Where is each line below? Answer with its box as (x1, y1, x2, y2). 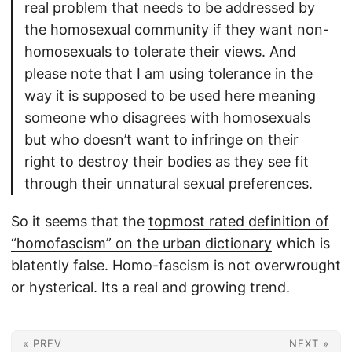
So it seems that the (11, 213, 148, 230)
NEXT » (289, 337, 329, 350)
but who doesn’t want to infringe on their (24, 131, 299, 148)
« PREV (23, 337, 62, 350)
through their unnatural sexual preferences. (24, 175, 313, 192)
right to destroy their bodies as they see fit (24, 153, 309, 170)
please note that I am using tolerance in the (24, 65, 313, 82)
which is (272, 235, 330, 252)
